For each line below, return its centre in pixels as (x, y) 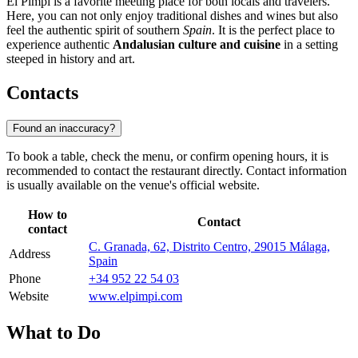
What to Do (54, 332)
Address (30, 253)
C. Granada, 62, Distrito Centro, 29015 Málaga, (209, 246)
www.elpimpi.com (135, 296)
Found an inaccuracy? (64, 128)
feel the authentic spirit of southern (95, 30)
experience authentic (60, 45)
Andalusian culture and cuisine (197, 45)
